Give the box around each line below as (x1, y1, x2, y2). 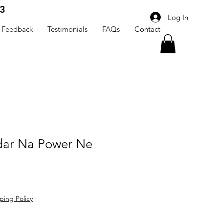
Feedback (1, 24, 33, 34)
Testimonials (47, 24, 88, 34)
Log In (168, 12, 189, 22)
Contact (134, 24, 160, 34)
